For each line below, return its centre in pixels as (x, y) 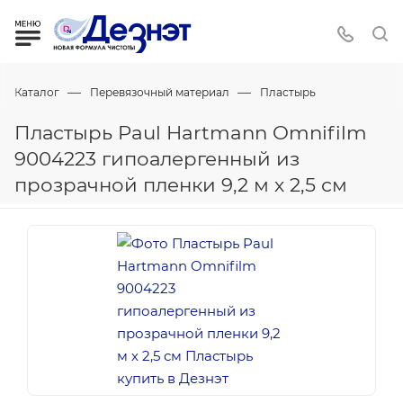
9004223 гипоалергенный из (157, 158)
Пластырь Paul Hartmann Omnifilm (191, 132)
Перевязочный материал (160, 92)
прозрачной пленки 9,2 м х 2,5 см (181, 184)
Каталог (37, 92)
